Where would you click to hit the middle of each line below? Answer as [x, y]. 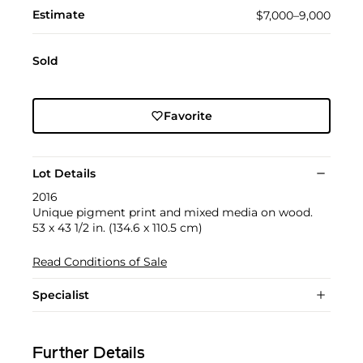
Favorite [188, 116]
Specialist [61, 295]
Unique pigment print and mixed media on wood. [173, 213]
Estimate [59, 15]
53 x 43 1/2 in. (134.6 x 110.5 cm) [117, 228]
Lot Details [64, 174]
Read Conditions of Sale [100, 262]
